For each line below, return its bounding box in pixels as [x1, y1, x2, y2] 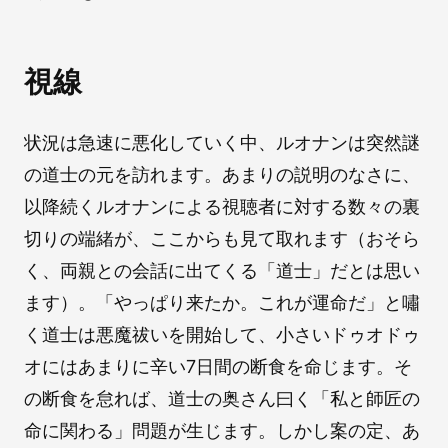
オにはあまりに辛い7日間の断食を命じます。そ [24, 355, 412, 377]
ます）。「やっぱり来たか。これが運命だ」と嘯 [24, 291, 420, 313]
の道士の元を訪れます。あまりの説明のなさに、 [24, 163, 420, 185]
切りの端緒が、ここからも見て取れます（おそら [24, 227, 420, 249]
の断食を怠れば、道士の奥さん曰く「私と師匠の [24, 387, 420, 409]
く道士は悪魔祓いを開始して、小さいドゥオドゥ [24, 323, 420, 345]
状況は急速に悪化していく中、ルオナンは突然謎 [24, 131, 420, 153]
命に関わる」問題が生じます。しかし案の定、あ [24, 419, 420, 441]
